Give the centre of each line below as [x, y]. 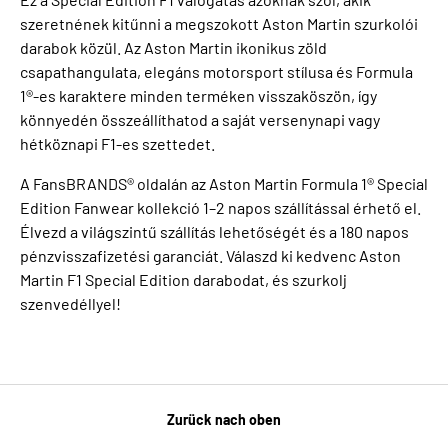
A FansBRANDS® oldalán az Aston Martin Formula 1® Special [224, 184]
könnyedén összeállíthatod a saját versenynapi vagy [200, 120]
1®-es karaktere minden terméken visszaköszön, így [198, 96]
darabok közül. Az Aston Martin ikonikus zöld [173, 48]
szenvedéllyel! [70, 304]
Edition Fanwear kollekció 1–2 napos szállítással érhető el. [220, 208]
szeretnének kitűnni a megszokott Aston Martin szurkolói [219, 24]
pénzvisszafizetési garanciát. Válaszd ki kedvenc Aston [210, 256]
